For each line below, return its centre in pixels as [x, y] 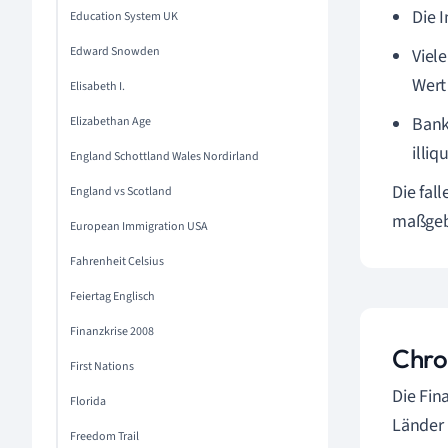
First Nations [102, 366]
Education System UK [124, 16]
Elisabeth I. [97, 86]
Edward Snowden [115, 51]
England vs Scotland [121, 191]
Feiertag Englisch [112, 296]
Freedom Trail [104, 436]
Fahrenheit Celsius [117, 261]
